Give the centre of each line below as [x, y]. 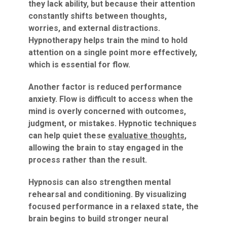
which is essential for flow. [79, 65]
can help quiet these [68, 136]
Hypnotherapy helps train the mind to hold [108, 40]
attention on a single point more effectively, [113, 52]
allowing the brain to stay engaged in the [106, 148]
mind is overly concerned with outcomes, [107, 111]
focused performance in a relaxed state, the [113, 206]
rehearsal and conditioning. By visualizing [107, 194]
